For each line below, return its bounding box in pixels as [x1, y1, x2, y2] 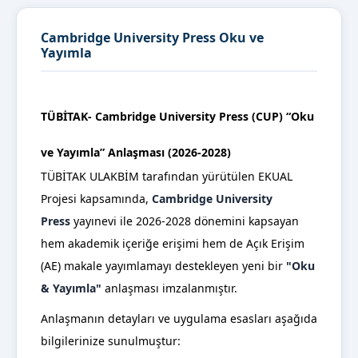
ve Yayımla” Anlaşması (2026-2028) [41, 145, 231, 161]
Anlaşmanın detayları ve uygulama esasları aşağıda [41, 311, 317, 327]
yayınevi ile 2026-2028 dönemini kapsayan [70, 213, 299, 229]
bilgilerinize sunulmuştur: [41, 333, 181, 349]
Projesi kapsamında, [41, 191, 152, 207]
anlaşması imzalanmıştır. [105, 280, 237, 296]
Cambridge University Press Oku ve [41, 29, 264, 47]
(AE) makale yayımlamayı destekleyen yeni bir [41, 258, 286, 274]
